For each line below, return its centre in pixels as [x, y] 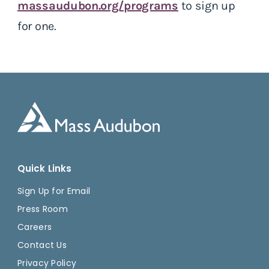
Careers [35, 227]
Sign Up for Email [54, 191]
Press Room [43, 209]
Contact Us [42, 245]
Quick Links [45, 168]
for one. [37, 26]
